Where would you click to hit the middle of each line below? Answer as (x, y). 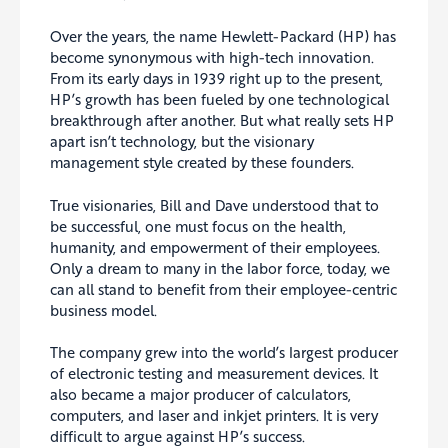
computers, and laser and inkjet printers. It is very (214, 415)
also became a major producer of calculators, (200, 394)
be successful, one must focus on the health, (198, 225)
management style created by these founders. (202, 162)
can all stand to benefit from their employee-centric (223, 288)
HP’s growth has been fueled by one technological (219, 99)
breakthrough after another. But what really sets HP (222, 120)
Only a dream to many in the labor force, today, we (220, 267)
